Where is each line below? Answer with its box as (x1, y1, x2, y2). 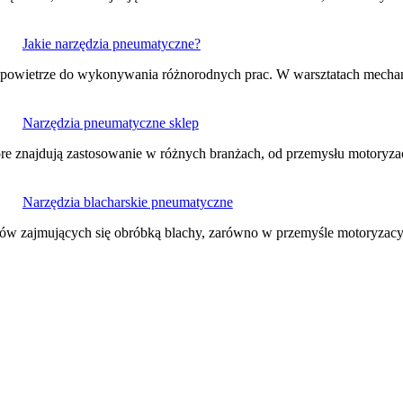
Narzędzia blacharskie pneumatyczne (22, 193, 233, 210)
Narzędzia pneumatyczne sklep (22, 114, 199, 130)
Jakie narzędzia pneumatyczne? (22, 35, 201, 51)
